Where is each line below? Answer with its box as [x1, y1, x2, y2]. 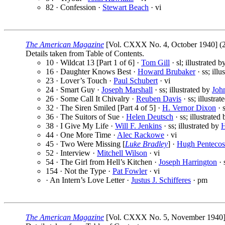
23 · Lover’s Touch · [46, 76, 114, 85]
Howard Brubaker [138, 67, 195, 76]
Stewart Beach [102, 3, 149, 12]
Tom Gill [141, 58, 170, 67]
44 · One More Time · [46, 131, 117, 140]
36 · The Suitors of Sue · [46, 113, 126, 122]
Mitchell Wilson [97, 149, 147, 158]
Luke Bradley [125, 140, 168, 149]
